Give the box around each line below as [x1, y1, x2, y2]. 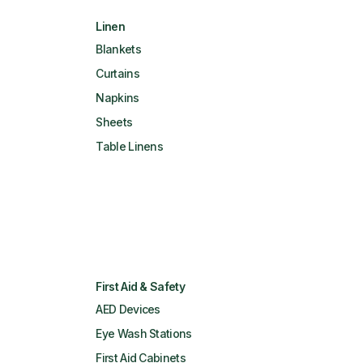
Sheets [96, 115, 133, 129]
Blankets [96, 42, 141, 56]
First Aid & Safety [96, 280, 185, 293]
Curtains [96, 66, 139, 80]
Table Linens [96, 139, 164, 153]
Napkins [96, 91, 139, 105]
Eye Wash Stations [96, 327, 192, 340]
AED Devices [96, 302, 160, 316]
